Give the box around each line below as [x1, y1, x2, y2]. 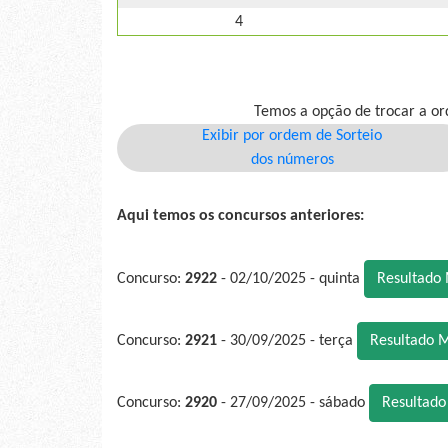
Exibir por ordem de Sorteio [202, 128, 382, 145]
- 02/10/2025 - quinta [217, 271, 364, 288]
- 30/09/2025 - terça [217, 333, 357, 350]
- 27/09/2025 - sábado [217, 395, 369, 412]
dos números [250, 152, 334, 169]
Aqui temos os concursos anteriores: [117, 208, 364, 225]
